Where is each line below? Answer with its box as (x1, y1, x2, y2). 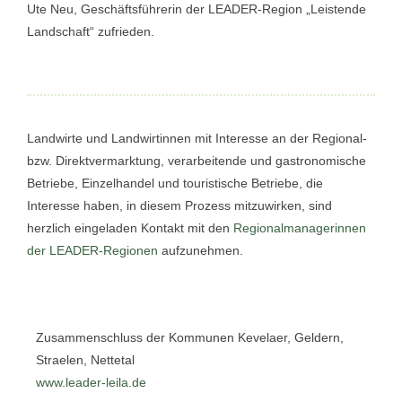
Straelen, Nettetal (36, 353, 135, 367)
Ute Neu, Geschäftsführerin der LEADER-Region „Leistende (27, 2, 366, 16)
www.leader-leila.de (36, 375, 146, 389)
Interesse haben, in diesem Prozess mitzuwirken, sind (27, 198, 332, 213)
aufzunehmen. (158, 243, 243, 258)
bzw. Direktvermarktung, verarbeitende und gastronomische (27, 153, 366, 168)
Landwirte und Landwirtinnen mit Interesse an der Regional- (27, 131, 367, 145)
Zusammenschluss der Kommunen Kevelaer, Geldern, (36, 330, 344, 345)
